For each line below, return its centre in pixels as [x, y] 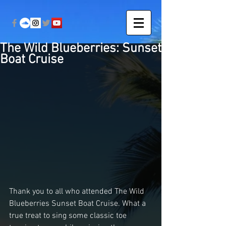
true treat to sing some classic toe [69, 216]
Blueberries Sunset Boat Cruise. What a [78, 204]
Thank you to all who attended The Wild [78, 191]
